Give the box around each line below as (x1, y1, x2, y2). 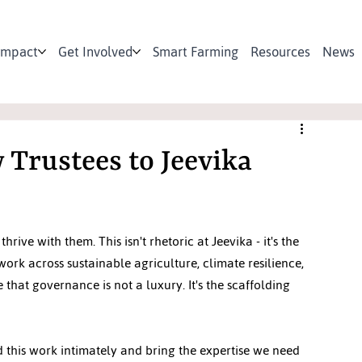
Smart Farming (153, 38, 239, 65)
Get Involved (58, 38, 133, 65)
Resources (250, 38, 311, 65)
